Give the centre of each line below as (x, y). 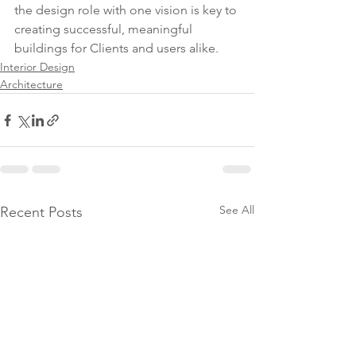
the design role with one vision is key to (127, 10)
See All (237, 210)
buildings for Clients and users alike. (116, 48)
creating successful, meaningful (105, 29)
